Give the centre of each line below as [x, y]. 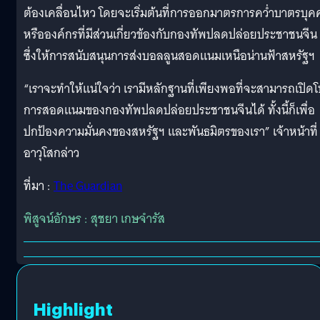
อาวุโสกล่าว [51, 153]
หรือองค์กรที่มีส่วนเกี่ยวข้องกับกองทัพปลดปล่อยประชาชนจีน [170, 34]
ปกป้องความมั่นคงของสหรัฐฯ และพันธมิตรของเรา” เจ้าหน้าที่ [171, 131]
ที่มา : [39, 186]
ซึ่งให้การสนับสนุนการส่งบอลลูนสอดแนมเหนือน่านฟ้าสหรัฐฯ [169, 56]
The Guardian [88, 186]
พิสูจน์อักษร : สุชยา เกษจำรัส [94, 219]
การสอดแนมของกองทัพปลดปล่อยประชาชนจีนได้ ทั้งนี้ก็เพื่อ [169, 110]
